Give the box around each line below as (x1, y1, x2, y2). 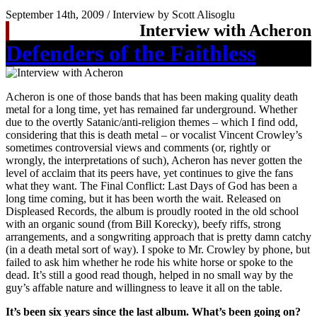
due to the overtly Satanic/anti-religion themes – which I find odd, (6, 116, 298, 129)
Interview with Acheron (139, 21, 311, 40)
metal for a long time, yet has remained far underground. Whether (6, 103, 297, 116)
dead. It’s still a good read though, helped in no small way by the (6, 269, 293, 282)
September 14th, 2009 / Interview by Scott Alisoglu (6, 8, 235, 21)
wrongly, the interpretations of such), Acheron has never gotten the (6, 154, 302, 167)
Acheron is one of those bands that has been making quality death (6, 91, 298, 103)
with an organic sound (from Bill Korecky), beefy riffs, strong (6, 218, 281, 231)
